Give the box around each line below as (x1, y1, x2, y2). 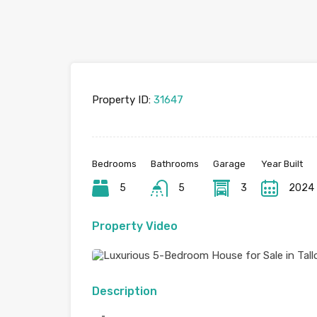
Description (92, 284, 157, 298)
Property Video (92, 219, 178, 233)
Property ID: (92, 93, 151, 106)
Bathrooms (151, 158, 199, 169)
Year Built (261, 158, 303, 169)
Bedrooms (92, 158, 137, 169)
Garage (213, 158, 246, 169)
